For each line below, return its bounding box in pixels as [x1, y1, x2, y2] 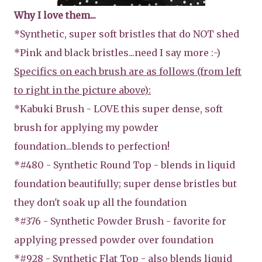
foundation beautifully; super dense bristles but [14, 177, 237, 189]
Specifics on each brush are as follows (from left [14, 65, 242, 77]
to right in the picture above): [14, 84, 151, 96]
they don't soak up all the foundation [14, 196, 187, 208]
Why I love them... [14, 9, 96, 21]
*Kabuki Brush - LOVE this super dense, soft [14, 102, 223, 115]
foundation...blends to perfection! [14, 140, 170, 152]
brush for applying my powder [14, 121, 158, 133]
